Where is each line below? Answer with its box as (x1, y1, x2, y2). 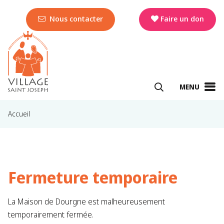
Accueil (8, 109, 30, 119)
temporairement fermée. (8, 209, 93, 220)
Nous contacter (47, 13, 103, 24)
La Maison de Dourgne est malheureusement (8, 196, 165, 207)
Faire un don (160, 13, 204, 24)
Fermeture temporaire (8, 166, 177, 188)
